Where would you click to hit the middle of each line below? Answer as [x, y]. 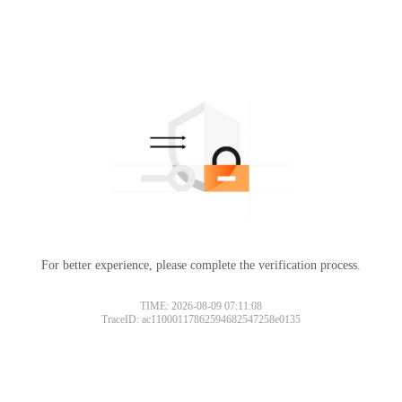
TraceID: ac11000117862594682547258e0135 [201, 319]
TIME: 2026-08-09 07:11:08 [201, 306]
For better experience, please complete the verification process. [201, 265]
